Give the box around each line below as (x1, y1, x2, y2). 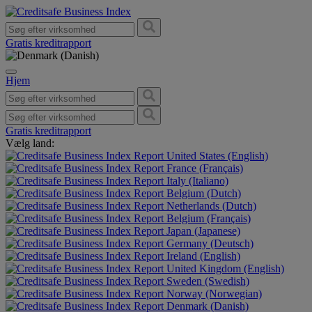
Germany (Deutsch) (164, 237, 253, 249)
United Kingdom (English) (164, 263, 284, 274)
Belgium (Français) (164, 212, 251, 224)
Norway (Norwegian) (164, 288, 262, 299)
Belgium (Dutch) (164, 187, 241, 199)
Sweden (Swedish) (164, 275, 249, 287)
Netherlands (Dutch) (164, 200, 256, 212)
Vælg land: (6, 137, 54, 149)
